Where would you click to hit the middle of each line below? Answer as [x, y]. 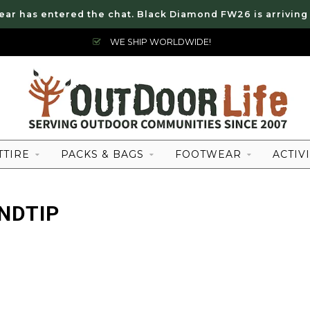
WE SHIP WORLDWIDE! [159, 42]
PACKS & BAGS [102, 154]
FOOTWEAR [208, 154]
